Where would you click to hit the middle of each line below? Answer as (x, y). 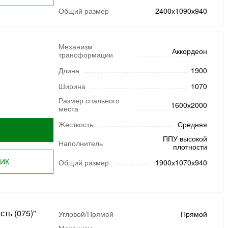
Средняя (192, 124)
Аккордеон (189, 51)
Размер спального (89, 100)
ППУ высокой (185, 138)
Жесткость (76, 124)
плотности (190, 147)
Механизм (75, 46)
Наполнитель (80, 143)
